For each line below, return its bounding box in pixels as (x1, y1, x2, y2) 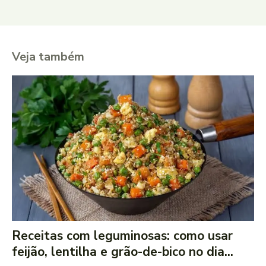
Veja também (12, 49, 84, 65)
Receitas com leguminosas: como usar (12, 227, 233, 244)
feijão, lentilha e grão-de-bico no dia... (12, 243, 233, 260)
